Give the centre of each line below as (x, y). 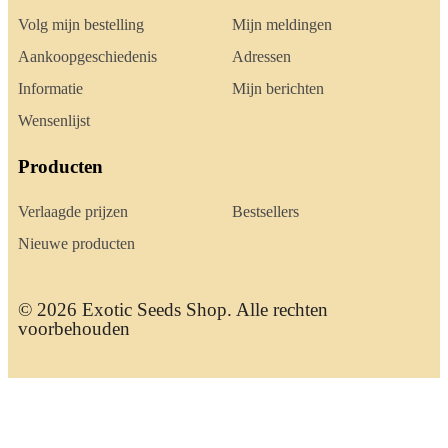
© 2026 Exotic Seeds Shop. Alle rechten (173, 310)
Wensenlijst (54, 121)
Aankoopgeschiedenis (87, 57)
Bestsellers (265, 212)
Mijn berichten (278, 89)
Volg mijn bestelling (81, 25)
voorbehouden (74, 329)
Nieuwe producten (76, 244)
